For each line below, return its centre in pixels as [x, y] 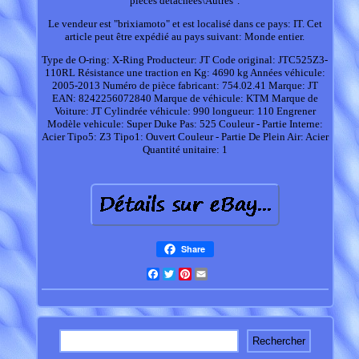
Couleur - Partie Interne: [270, 124]
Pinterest [211, 274]
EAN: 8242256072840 [101, 99]
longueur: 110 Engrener [264, 111]
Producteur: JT [179, 60]
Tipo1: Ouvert [144, 137]
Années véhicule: [287, 73]
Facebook [181, 274]
